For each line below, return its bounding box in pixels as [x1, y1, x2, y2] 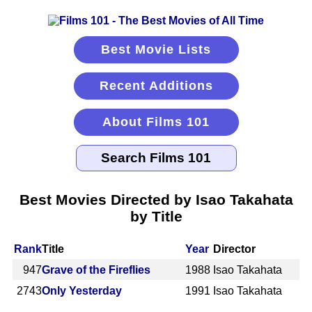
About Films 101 [102, 115, 210, 129]
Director [213, 242, 256, 255]
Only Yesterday [42, 284, 122, 297]
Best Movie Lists [101, 42, 211, 56]
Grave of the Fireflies [42, 263, 150, 276]
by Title [130, 208, 182, 224]
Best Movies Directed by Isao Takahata [19, 191, 293, 208]
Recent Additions [99, 79, 213, 93]
